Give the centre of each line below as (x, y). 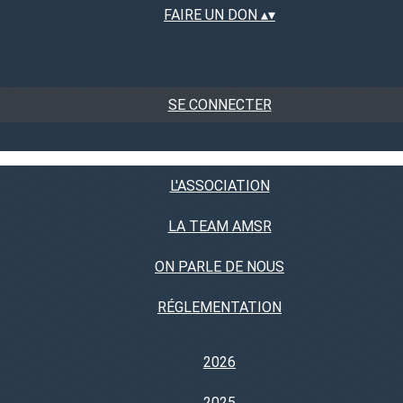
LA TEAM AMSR (219, 226)
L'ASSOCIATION (219, 186)
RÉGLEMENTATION (219, 307)
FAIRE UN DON (212, 15)
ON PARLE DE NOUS (219, 267)
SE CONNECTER (219, 105)
